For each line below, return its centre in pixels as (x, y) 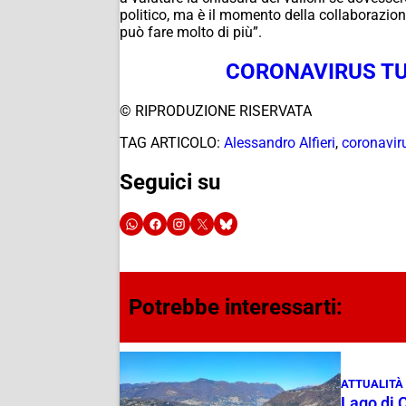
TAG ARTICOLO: (170, 142)
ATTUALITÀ (372, 384)
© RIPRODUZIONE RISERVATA (216, 111)
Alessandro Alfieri (280, 142)
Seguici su (170, 182)
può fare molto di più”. (191, 32)
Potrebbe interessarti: (236, 308)
